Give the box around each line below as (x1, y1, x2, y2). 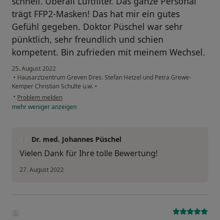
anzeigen (50, 103, 77, 111)
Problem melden (17, 93, 62, 102)
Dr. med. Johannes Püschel (31, 135, 121, 144)
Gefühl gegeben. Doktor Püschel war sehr (12, 21, 183, 33)
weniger (28, 103, 50, 111)
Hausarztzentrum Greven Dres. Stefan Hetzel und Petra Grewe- (16, 73, 191, 82)
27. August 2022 (20, 165, 64, 174)
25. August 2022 (12, 64, 56, 73)
